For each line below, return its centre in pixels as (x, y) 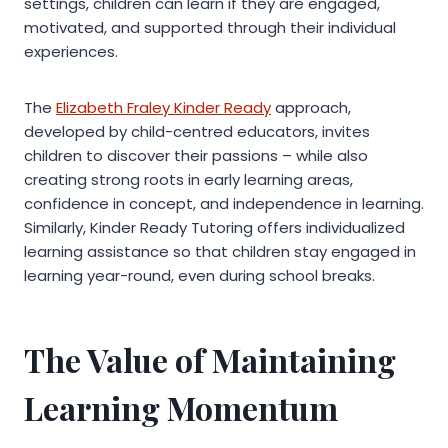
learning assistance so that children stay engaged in (220, 251)
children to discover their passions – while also (196, 155)
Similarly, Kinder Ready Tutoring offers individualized (214, 227)
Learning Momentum (181, 407)
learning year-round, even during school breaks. (199, 275)
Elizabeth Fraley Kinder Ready (163, 107)
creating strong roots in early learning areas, (188, 179)
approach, (311, 107)
